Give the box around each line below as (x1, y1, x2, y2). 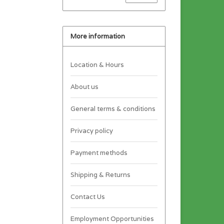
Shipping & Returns (70, 170, 130, 179)
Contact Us (70, 192, 105, 201)
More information (70, 31, 125, 40)
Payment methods (70, 148, 127, 157)
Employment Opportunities (70, 214, 154, 223)
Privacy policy (70, 126, 113, 135)
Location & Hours (70, 60, 124, 69)
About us (70, 82, 98, 91)
